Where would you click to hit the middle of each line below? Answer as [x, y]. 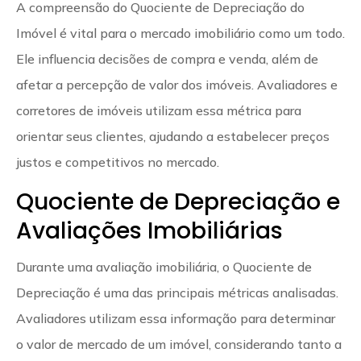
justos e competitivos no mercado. [118, 162]
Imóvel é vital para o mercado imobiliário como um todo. [180, 33]
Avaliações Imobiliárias [149, 230]
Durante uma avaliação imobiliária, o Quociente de [164, 266]
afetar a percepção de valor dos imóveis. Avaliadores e [177, 84]
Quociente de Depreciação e [178, 201]
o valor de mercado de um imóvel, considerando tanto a [179, 344]
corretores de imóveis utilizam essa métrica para [159, 110]
